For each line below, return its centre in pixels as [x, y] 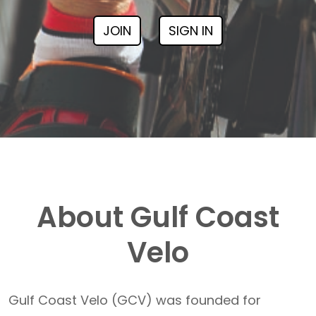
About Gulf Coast [158, 217]
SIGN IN [191, 31]
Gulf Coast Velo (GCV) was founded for [135, 300]
